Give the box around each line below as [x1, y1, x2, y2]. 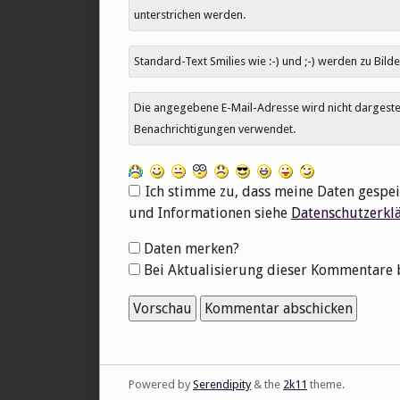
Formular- [128, 239, 194, 257]
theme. [306, 378, 345, 392]
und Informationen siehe [129, 204, 291, 222]
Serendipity [192, 378, 251, 392]
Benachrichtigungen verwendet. [133, 122, 296, 137]
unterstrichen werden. [133, 8, 246, 22]
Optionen [128, 261, 187, 279]
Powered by [128, 378, 193, 392]
